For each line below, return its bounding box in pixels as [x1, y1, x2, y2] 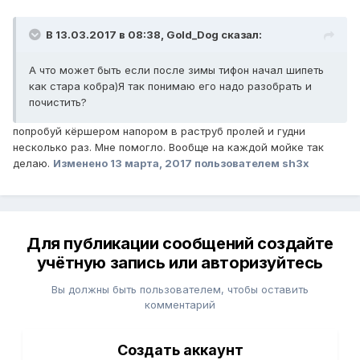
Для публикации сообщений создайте [27, 234, 333, 254]
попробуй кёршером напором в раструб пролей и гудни [13, 125, 305, 138]
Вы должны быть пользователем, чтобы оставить [51, 283, 309, 297]
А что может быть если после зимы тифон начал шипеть [29, 63, 324, 77]
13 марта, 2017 [110, 157, 192, 170]
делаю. [13, 157, 53, 170]
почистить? [29, 96, 87, 109]
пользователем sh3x [192, 157, 309, 170]
